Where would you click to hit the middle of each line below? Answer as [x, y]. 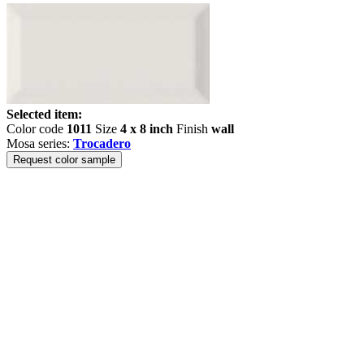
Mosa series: [40, 143]
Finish [192, 129]
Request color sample [64, 160]
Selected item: [44, 114]
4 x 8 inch [147, 129]
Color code [37, 129]
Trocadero [102, 143]
